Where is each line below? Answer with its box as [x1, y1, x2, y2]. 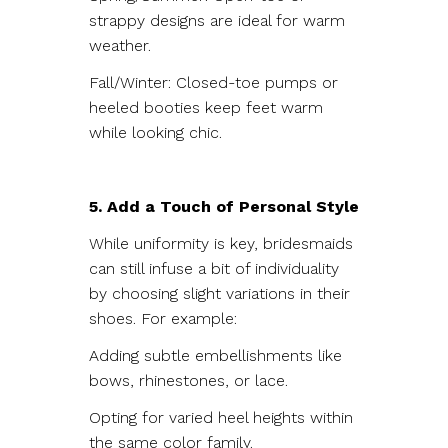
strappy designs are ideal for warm [89, 10, 345, 30]
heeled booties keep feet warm [89, 97, 323, 117]
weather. [89, 35, 156, 55]
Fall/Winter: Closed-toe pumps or [89, 72, 338, 92]
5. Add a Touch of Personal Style [89, 196, 359, 216]
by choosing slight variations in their [89, 283, 350, 303]
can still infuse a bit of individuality [89, 258, 339, 278]
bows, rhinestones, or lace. [89, 370, 293, 390]
